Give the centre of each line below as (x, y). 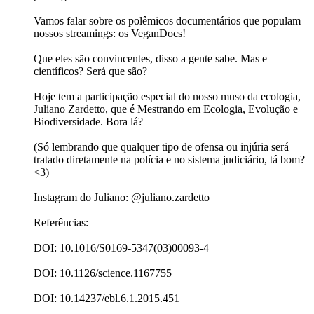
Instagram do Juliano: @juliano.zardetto (122, 198)
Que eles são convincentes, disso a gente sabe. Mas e (150, 59)
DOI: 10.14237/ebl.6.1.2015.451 (107, 299)
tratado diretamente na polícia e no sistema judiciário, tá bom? (169, 160)
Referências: (61, 223)
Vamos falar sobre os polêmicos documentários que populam (167, 21)
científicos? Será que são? (90, 71)
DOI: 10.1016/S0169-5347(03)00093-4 (121, 248)
